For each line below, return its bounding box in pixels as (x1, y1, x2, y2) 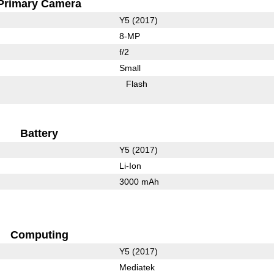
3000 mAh (119, 176, 159, 187)
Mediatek (119, 262, 155, 272)
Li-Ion (119, 160, 141, 171)
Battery (20, 127, 59, 139)
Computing (10, 228, 68, 241)
